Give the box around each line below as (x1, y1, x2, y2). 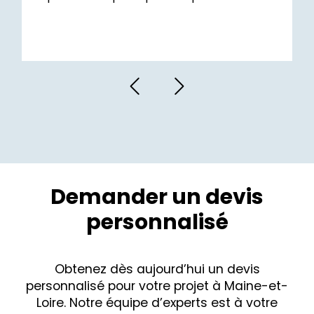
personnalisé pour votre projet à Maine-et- (26, 278, 288, 295)
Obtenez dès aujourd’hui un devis (54, 261, 260, 278)
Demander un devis (50, 182, 264, 212)
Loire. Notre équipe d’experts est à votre (36, 294, 278, 312)
